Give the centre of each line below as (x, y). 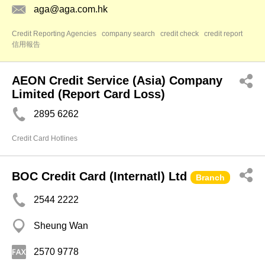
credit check (180, 34)
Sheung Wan (61, 226)
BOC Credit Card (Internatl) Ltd (99, 176)
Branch (210, 177)
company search (128, 34)
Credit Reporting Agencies (54, 34)
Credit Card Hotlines (45, 138)
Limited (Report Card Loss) (88, 94)
